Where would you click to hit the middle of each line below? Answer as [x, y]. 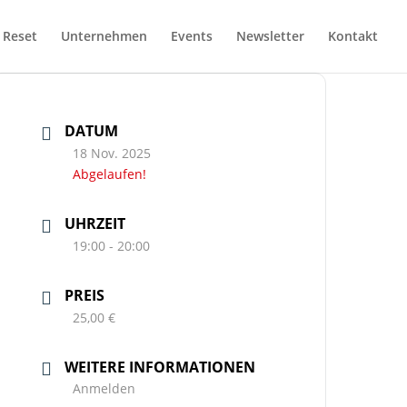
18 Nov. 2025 [112, 153]
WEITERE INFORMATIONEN [160, 367]
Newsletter [270, 36]
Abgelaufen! [110, 174]
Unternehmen [104, 36]
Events [192, 36]
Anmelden [104, 389]
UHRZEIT [95, 223]
